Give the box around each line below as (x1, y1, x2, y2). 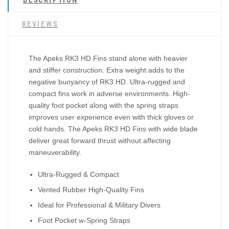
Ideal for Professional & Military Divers (38, 200, 161, 209)
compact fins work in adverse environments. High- (29, 89, 190, 98)
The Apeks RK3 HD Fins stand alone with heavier (29, 54, 188, 63)
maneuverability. (29, 148, 81, 157)
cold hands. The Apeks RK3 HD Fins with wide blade (29, 125, 198, 133)
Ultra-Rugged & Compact (38, 170, 119, 178)
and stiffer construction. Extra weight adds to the (29, 66, 185, 75)
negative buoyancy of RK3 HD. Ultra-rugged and (29, 78, 185, 86)
